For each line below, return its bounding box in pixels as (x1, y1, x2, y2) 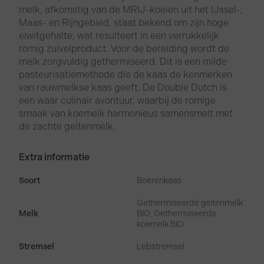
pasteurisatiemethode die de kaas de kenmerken (19, 69, 233, 81)
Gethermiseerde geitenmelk (137, 198, 243, 209)
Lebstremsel (137, 242, 185, 252)
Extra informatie (19, 151, 90, 163)
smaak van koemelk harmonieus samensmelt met (19, 108, 233, 120)
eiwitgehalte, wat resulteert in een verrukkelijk (19, 30, 220, 42)
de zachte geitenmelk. (19, 121, 116, 133)
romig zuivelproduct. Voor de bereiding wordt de (19, 43, 230, 55)
